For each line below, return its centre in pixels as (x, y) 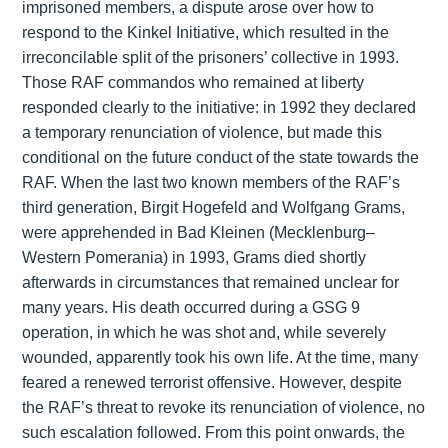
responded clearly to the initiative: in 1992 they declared (218, 107)
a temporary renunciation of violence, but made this (201, 132)
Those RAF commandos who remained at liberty (192, 82)
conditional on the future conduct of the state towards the (220, 157)
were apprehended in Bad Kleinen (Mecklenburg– (198, 232)
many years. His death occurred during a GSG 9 (190, 307)
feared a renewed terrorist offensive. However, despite (211, 382)
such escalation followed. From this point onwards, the (213, 432)
